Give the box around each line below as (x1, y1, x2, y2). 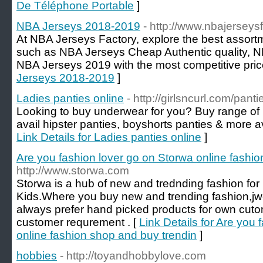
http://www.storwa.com (16, 164, 129, 177)
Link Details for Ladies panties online (16, 131, 201, 143)
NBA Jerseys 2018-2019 (16, 20, 140, 32)
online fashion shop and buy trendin (16, 229, 197, 241)
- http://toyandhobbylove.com (60, 249, 206, 262)
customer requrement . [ (16, 216, 139, 228)
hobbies (16, 249, 57, 262)
